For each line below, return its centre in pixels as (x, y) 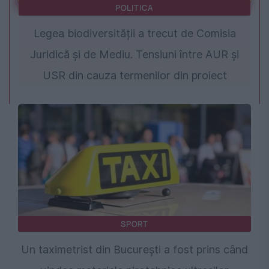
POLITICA (134, 8)
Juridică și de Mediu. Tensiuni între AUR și (134, 55)
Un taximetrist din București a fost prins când (134, 250)
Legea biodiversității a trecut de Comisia (134, 34)
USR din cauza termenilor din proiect (134, 76)
